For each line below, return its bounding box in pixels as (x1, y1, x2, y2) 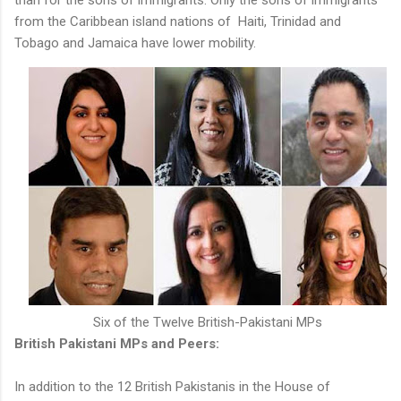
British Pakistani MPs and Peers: (14, 335, 219, 352)
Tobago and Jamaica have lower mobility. (14, 34, 256, 51)
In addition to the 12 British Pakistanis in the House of (14, 378, 330, 395)
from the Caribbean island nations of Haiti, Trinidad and (14, 13, 341, 30)
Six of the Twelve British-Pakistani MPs (93, 313, 322, 330)
